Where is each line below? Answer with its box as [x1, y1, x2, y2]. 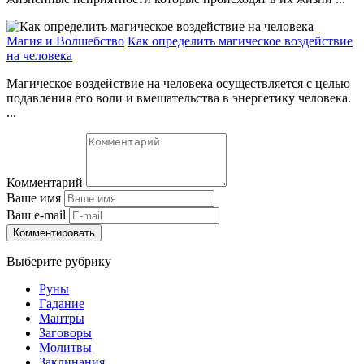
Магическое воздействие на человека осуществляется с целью [6, 76, 350, 90]
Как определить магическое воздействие [128, 33, 353, 48]
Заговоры [39, 325, 92, 340]
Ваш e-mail [6, 207, 66, 222]
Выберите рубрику [6, 253, 111, 268]
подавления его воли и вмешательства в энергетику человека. [6, 90, 351, 105]
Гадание [39, 296, 84, 310]
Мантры [39, 310, 84, 325]
